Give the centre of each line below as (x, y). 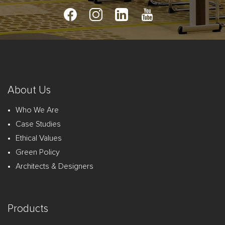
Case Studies (38, 124)
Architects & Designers (54, 166)
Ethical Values (39, 138)
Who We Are (37, 110)
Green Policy (38, 152)
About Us (29, 90)
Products (28, 208)
